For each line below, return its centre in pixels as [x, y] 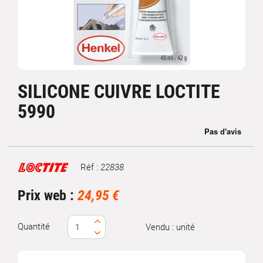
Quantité [34, 227]
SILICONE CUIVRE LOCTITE [119, 92]
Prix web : [48, 195]
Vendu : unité [170, 227]
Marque [32, 172]
